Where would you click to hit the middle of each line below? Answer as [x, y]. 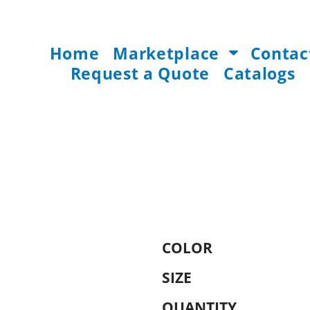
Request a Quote [140, 73]
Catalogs [259, 73]
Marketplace [168, 53]
